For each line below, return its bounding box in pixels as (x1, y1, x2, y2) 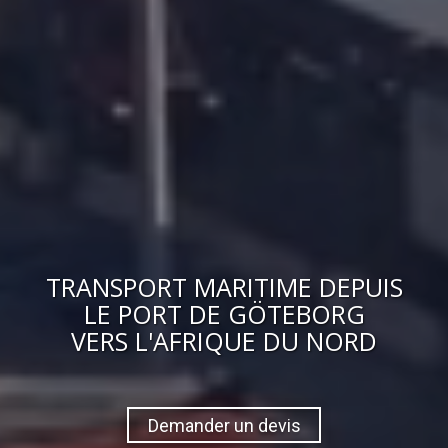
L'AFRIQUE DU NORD (135, 324, 377, 359)
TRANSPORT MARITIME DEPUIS (45, 270, 403, 305)
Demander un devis (147, 414, 301, 436)
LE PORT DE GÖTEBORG (83, 297, 365, 332)
